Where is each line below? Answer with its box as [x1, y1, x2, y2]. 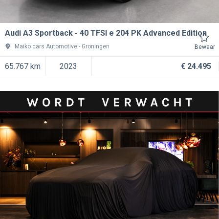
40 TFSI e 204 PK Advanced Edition [80, 28, 207, 38]
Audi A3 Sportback [5, 28, 73, 38]
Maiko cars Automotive [15, 43, 77, 50]
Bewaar [195, 44, 215, 50]
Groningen [82, 43, 109, 50]
